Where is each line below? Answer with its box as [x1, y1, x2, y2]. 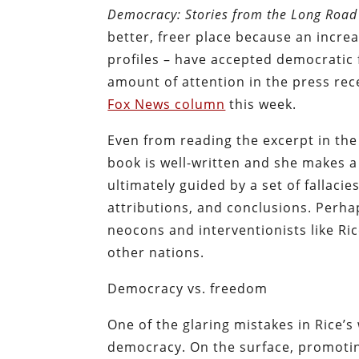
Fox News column [107, 95, 226, 114]
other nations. [107, 244, 205, 262]
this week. [225, 95, 297, 114]
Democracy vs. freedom [107, 280, 268, 298]
